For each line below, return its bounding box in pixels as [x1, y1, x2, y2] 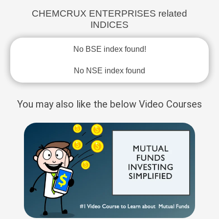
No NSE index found [74, 66, 145, 75]
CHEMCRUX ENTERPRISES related [32, 8, 187, 19]
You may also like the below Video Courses [17, 98, 202, 110]
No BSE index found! [73, 45, 146, 53]
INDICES [90, 20, 129, 30]
